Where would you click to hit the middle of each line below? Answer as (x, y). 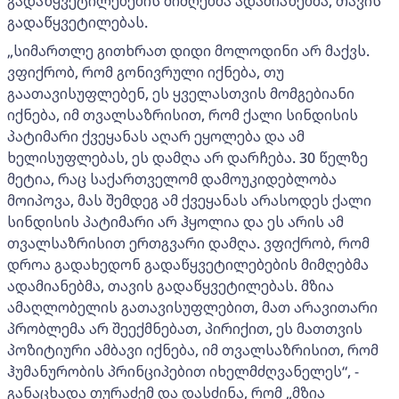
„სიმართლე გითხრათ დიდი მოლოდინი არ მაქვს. (188, 50)
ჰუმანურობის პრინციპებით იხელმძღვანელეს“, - (183, 371)
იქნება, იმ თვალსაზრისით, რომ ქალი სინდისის (183, 114)
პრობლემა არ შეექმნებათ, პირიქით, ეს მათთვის (185, 328)
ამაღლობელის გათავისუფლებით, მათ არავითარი (192, 307)
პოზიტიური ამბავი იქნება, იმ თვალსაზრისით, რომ (193, 350)
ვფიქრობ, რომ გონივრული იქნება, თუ (146, 72)
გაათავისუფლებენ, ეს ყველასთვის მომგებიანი (181, 93)
